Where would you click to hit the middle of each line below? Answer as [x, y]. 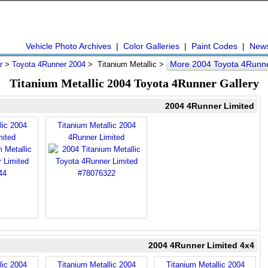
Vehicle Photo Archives [68, 46]
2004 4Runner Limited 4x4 [201, 245]
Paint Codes [214, 46]
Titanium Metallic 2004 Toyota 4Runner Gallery [134, 83]
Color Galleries [151, 46]
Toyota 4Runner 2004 [49, 64]
